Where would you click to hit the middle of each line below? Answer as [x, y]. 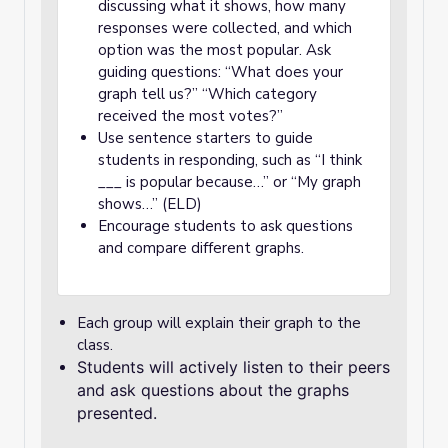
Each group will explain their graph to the [219, 323]
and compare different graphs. [201, 248]
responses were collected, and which [225, 28]
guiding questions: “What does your [220, 72]
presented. [117, 413]
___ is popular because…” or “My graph [229, 182]
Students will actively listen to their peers [233, 367]
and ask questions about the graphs [213, 390]
